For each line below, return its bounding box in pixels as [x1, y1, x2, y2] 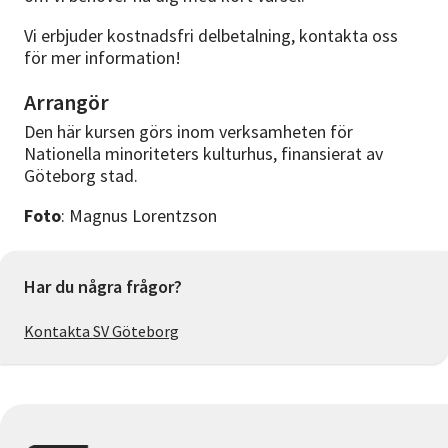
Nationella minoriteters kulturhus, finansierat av [24, 142, 383, 166]
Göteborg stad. [24, 164, 138, 188]
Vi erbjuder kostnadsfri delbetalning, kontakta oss [24, 24, 398, 48]
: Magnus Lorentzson [61, 204, 217, 228]
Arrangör [24, 88, 109, 117]
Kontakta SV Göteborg [24, 321, 179, 342]
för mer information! [24, 46, 181, 70]
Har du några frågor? [24, 275, 182, 299]
